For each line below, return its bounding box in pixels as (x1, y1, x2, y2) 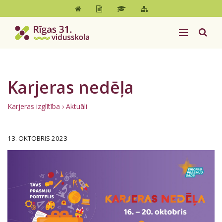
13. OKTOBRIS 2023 (7, 134, 67, 143)
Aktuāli (66, 102, 87, 111)
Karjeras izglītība (7, 102, 60, 111)
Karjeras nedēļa (7, 76, 134, 99)
